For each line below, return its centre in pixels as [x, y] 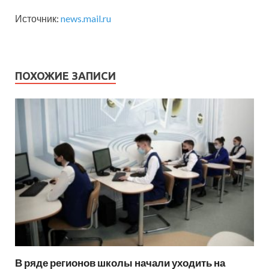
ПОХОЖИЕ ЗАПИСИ [65, 76]
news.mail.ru [86, 19]
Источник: [38, 19]
